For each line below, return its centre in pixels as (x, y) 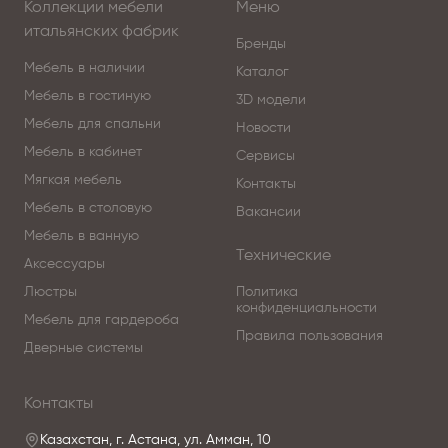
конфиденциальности (306, 308)
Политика (267, 292)
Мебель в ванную (81, 236)
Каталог (262, 72)
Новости (263, 128)
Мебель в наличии (84, 68)
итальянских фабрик (101, 32)
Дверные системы (83, 348)
